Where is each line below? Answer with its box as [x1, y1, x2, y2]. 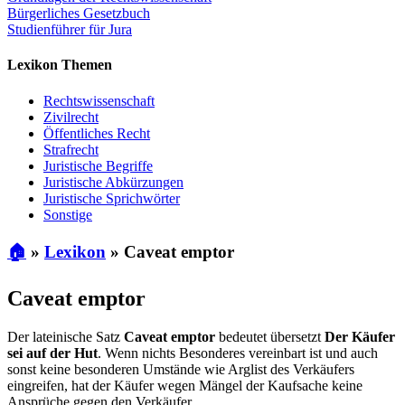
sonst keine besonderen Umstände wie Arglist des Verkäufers [7, 362, 354, 378]
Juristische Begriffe [43, 157, 153, 174]
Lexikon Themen [7, 57, 112, 73]
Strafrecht [43, 141, 99, 157]
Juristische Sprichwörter [43, 190, 180, 206]
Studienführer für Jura [7, 22, 132, 38]
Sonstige [43, 206, 92, 222]
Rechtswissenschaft [43, 92, 155, 108]
